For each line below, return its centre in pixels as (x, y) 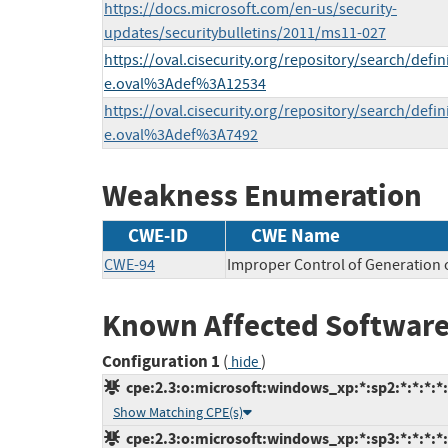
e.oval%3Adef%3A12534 (185, 84)
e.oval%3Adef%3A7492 (181, 135)
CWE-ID (158, 235)
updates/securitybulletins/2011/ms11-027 (245, 33)
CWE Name (295, 235)
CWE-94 (129, 264)
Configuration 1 (161, 362)
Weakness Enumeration (262, 196)
